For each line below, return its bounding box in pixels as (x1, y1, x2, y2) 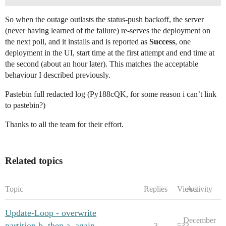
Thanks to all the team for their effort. (5, 120, 124, 129)
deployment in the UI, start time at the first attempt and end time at (5, 48, 214, 58)
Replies (144, 185, 167, 194)
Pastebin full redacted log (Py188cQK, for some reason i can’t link (5, 90, 216, 99)
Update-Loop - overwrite (5, 208, 96, 218)
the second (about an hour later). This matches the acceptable (5, 60, 198, 69)
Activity (187, 185, 212, 194)
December (183, 216, 216, 225)
